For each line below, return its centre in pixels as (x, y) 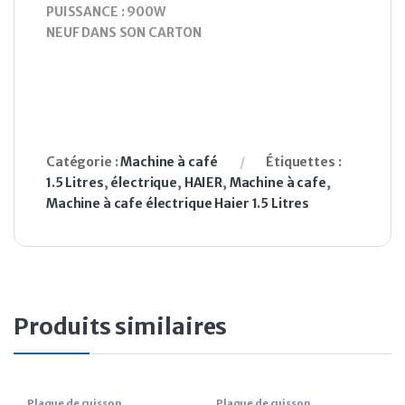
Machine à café (169, 162)
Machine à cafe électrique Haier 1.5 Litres (178, 204)
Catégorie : (84, 162)
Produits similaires (121, 327)
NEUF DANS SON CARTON (124, 33)
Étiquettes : (304, 162)
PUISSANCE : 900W (106, 12)
